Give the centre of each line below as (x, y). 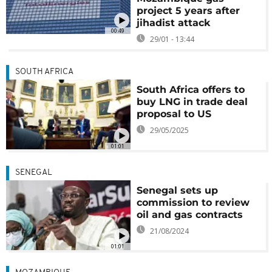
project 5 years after (189, 11)
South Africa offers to (191, 90)
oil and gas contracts (190, 214)
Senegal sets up (178, 190)
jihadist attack (174, 23)
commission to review (193, 202)
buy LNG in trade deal (192, 102)
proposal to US (174, 114)
